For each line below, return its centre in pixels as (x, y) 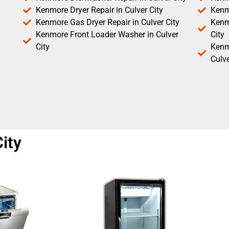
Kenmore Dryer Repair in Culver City (99, 10)
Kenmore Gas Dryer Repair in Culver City (108, 22)
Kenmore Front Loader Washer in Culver (107, 35)
